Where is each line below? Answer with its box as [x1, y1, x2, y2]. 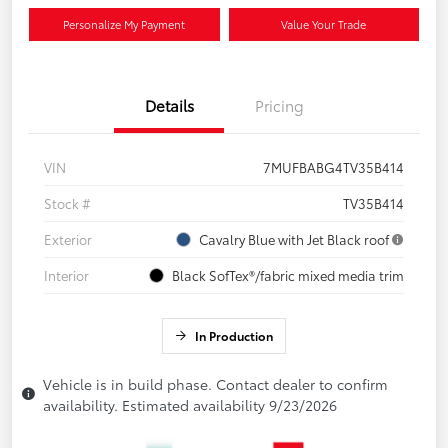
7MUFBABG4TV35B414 [263, 157, 404, 176]
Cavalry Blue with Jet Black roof [199, 229, 389, 248]
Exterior [44, 229, 92, 248]
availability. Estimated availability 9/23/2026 [43, 394, 337, 415]
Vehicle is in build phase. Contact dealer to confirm [43, 373, 388, 394]
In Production [195, 326, 273, 344]
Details [144, 93, 194, 116]
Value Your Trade [281, 15, 367, 32]
